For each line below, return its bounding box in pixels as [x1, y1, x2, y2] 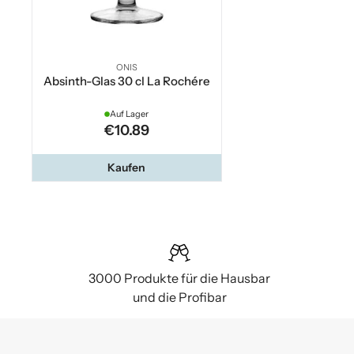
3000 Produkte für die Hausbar [88, 270, 271, 287]
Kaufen [107, 160, 146, 175]
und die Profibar [132, 289, 227, 306]
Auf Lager [110, 108, 149, 120]
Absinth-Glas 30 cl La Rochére [43, 73, 210, 89]
